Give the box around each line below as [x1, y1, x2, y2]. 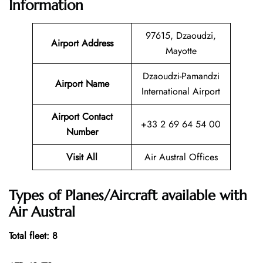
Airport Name [55, 77, 109, 91]
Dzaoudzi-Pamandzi [142, 69, 220, 83]
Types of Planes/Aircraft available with [9, 186, 247, 204]
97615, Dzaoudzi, [146, 29, 216, 43]
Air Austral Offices [144, 150, 218, 164]
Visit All [66, 150, 97, 164]
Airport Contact [51, 110, 113, 124]
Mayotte [165, 44, 197, 58]
